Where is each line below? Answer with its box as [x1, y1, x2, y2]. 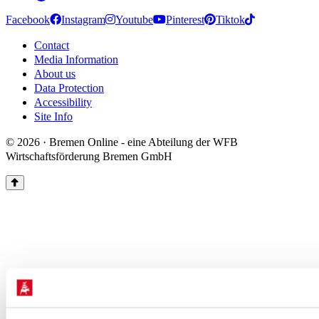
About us [34, 68, 75, 80]
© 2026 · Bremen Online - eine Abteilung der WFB [6, 136, 238, 148]
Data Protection [34, 82, 104, 94]
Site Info [34, 110, 73, 122]
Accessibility [34, 96, 92, 108]
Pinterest [166, 14, 204, 26]
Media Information [34, 53, 118, 66]
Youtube [115, 14, 153, 26]
